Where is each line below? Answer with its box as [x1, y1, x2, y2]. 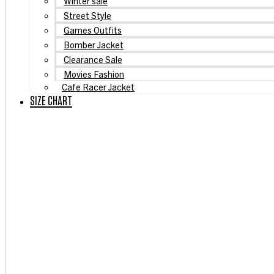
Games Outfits [64, 23, 122, 35]
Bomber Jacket [64, 38, 124, 50]
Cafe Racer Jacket [62, 80, 135, 92]
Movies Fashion [64, 67, 124, 80]
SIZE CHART [30, 94, 72, 108]
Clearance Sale [64, 53, 122, 65]
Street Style [64, 9, 111, 21]
